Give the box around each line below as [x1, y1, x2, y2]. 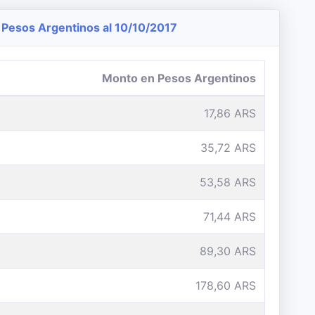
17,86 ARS [204, 106, 256, 120]
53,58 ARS [200, 175, 256, 189]
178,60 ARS [195, 278, 256, 292]
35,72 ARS [200, 141, 256, 155]
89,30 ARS [200, 244, 256, 258]
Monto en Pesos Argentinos [102, 71, 256, 85]
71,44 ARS [203, 210, 256, 224]
